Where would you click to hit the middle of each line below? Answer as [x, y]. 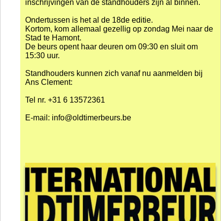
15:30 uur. [42, 56]
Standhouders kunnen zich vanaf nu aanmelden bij [114, 74]
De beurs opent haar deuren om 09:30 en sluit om [111, 47]
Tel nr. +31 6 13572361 [65, 100]
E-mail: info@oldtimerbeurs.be [78, 118]
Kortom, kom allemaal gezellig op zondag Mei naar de [119, 29]
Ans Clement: [50, 82]
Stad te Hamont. [53, 38]
